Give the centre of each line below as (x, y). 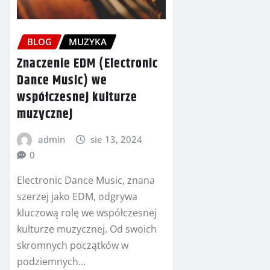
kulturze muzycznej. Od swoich (87, 229)
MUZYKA (88, 41)
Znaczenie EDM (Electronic (87, 64)
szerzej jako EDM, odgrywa (77, 197)
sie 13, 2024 (117, 139)
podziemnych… (51, 262)
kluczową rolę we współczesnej (87, 213)
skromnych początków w (73, 246)
